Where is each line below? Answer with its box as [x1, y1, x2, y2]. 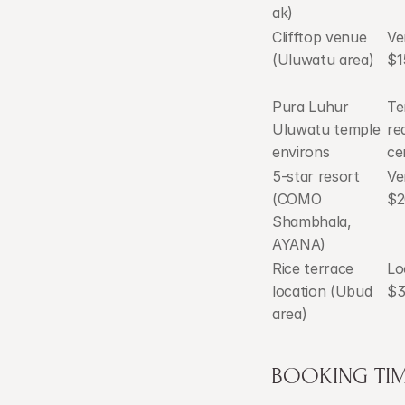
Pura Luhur [272, 98, 349, 116]
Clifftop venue [272, 28, 367, 46]
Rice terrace [272, 259, 354, 278]
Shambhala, [272, 212, 352, 231]
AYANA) [272, 235, 326, 253]
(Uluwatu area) [272, 51, 374, 69]
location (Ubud [272, 282, 372, 300]
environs [272, 143, 330, 161]
